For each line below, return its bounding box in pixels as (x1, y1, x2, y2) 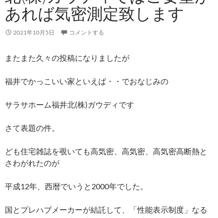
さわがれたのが (5, 158, 59, 168)
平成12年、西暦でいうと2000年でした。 (5, 182, 148, 191)
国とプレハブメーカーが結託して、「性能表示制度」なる (5, 205, 207, 215)
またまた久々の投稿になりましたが (5, 53, 129, 63)
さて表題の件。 (5, 123, 59, 133)
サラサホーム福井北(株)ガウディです (5, 100, 134, 109)
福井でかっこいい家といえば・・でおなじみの (5, 76, 168, 86)
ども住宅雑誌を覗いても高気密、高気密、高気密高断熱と (5, 146, 207, 156)
